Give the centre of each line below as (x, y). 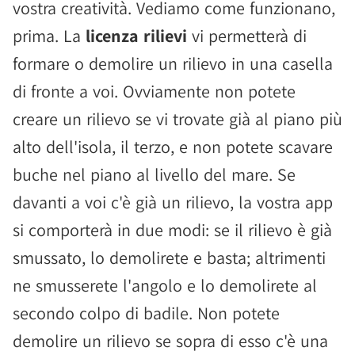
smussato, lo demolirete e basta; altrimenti (169, 258)
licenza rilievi (136, 36)
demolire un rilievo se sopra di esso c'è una (170, 341)
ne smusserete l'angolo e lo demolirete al (165, 285)
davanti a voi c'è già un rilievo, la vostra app (173, 202)
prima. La (49, 36)
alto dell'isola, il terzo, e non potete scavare (173, 147)
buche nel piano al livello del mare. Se (154, 174)
